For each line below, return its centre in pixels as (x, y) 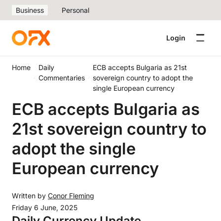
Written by (30, 196)
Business (30, 10)
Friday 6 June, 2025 (45, 207)
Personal (75, 10)
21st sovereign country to (109, 129)
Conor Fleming (71, 196)
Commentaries (61, 78)
